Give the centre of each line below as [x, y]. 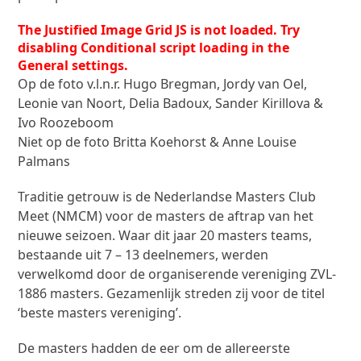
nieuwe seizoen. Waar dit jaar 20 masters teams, [165, 235]
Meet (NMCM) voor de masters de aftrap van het [166, 216]
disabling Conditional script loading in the [154, 48]
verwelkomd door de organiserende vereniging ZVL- [177, 274]
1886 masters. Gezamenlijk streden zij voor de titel [172, 293]
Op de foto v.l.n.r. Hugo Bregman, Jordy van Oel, [163, 84]
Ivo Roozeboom [66, 122]
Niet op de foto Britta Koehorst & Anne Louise [158, 142]
